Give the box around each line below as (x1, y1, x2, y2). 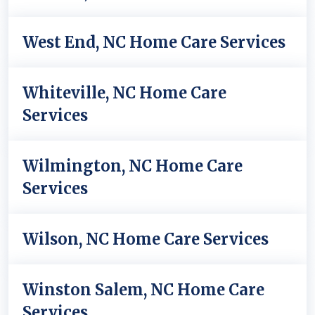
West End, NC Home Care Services (22, 32, 285, 52)
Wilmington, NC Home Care (22, 156, 243, 176)
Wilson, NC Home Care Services (22, 229, 269, 249)
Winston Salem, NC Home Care (22, 280, 264, 300)
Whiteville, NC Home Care (22, 83, 226, 103)
